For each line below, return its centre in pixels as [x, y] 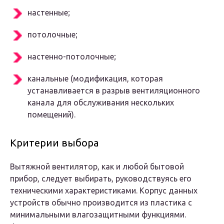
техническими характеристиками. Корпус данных [104, 191]
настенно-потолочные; [72, 57]
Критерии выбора [54, 143]
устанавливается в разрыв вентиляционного [114, 91]
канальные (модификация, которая [95, 79]
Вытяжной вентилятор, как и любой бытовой [97, 167]
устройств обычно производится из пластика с [101, 203]
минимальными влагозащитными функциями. [98, 215]
